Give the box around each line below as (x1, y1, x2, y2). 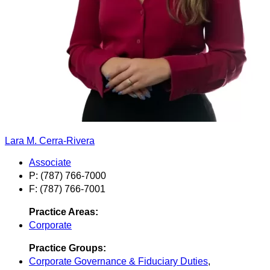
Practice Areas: (29, 206, 98, 217)
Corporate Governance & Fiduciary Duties (29, 256, 208, 266)
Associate (29, 157, 71, 168)
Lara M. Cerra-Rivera (5, 135, 95, 146)
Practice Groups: (29, 242, 106, 253)
